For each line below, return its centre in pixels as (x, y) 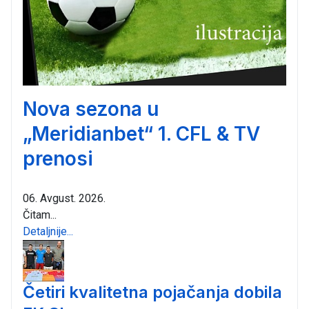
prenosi (58, 159)
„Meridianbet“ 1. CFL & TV (141, 134)
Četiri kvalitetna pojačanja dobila (152, 292)
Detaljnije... (48, 232)
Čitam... (40, 215)
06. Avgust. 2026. (64, 199)
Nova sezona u (91, 109)
